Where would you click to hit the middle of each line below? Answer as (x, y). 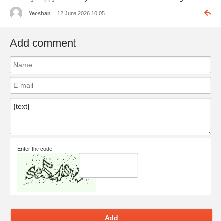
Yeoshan (40, 13)
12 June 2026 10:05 (81, 13)
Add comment (43, 43)
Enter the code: (36, 149)
